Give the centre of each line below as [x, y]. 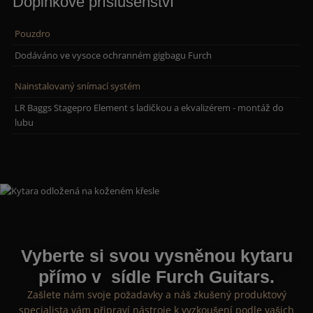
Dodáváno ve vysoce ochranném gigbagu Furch [114, 55]
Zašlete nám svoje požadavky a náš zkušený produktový [156, 295]
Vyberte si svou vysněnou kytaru [156, 256]
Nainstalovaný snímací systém [78, 86]
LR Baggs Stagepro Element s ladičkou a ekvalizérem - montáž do [150, 108]
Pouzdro [33, 34]
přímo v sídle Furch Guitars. [156, 277]
